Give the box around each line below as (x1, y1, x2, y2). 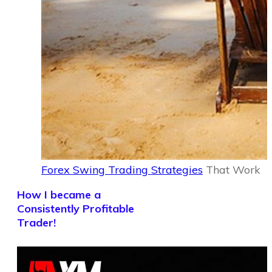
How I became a (17, 188, 101, 202)
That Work (203, 163, 260, 177)
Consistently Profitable (17, 202, 134, 216)
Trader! (17, 216, 56, 229)
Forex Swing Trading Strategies (41, 163, 203, 177)
